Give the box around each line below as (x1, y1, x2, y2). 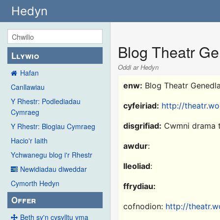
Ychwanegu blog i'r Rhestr (11, 149, 92, 160)
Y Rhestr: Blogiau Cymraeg (11, 121, 95, 131)
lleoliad (123, 161, 151, 171)
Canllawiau (11, 82, 45, 92)
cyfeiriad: (123, 101, 160, 111)
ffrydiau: (123, 181, 156, 192)
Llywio (11, 49, 40, 61)
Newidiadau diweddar (20, 164, 87, 174)
